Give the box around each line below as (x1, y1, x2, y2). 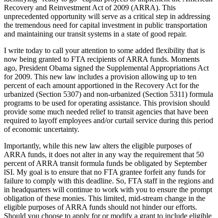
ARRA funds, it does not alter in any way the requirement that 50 (4, 150, 204, 159)
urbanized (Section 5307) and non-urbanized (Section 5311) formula (4, 90, 213, 99)
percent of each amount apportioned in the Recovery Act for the (4, 81, 199, 90)
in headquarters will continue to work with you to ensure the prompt (4, 185, 212, 194)
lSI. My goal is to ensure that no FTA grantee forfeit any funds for (4, 168, 205, 177)
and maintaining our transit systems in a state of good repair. (4, 30, 187, 38)
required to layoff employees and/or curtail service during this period (4, 116, 213, 125)
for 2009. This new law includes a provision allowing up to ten (4, 73, 197, 81)
